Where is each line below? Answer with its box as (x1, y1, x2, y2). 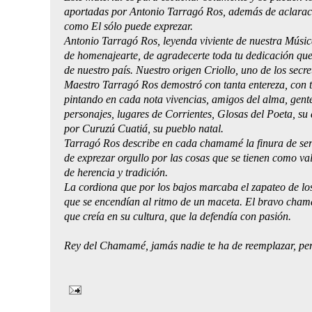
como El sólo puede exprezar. (64, 19, 193, 32)
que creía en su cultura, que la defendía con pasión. (64, 210, 291, 222)
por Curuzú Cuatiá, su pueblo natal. (64, 122, 224, 134)
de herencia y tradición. (64, 166, 168, 178)
